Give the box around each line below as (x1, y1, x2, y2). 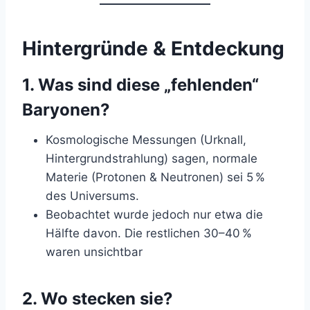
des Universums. (46, 188, 139, 203)
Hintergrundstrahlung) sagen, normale (46, 151, 257, 165)
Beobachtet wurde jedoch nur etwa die (46, 207, 263, 221)
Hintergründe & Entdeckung (22, 36, 284, 60)
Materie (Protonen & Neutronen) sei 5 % (46, 170, 265, 184)
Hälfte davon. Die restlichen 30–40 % (46, 226, 252, 240)
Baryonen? (22, 99, 110, 120)
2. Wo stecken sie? (22, 288, 173, 309)
